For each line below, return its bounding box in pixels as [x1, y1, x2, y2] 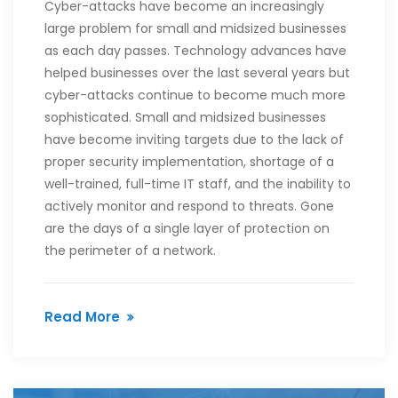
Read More [44, 306, 120, 326]
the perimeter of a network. [44, 241, 216, 259]
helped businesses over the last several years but [44, 63, 350, 82]
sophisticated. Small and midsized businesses [44, 107, 326, 126]
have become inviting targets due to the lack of [44, 130, 344, 148]
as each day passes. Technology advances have [44, 41, 346, 60]
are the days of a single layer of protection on [44, 219, 330, 237]
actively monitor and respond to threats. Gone [44, 196, 334, 215]
